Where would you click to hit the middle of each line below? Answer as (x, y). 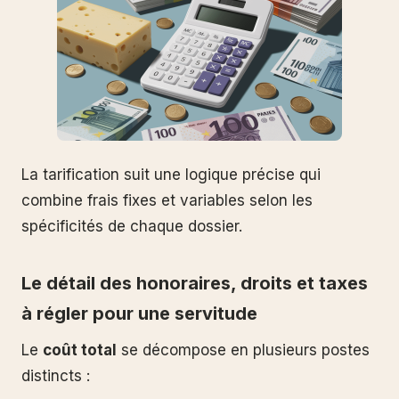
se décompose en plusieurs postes (243, 350)
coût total (80, 350)
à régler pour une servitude (139, 313)
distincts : (56, 375)
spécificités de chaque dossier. (132, 226)
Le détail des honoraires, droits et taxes (195, 283)
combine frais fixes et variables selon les (167, 200)
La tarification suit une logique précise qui (171, 174)
